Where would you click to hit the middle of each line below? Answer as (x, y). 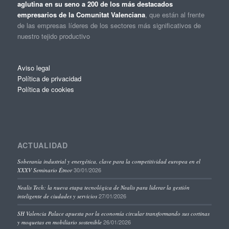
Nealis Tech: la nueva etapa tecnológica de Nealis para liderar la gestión (103, 187)
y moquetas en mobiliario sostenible (59, 222)
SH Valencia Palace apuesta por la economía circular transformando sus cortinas (113, 213)
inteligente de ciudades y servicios (57, 196)
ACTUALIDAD (42, 145)
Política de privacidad (49, 78)
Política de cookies (45, 89)
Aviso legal (33, 67)
